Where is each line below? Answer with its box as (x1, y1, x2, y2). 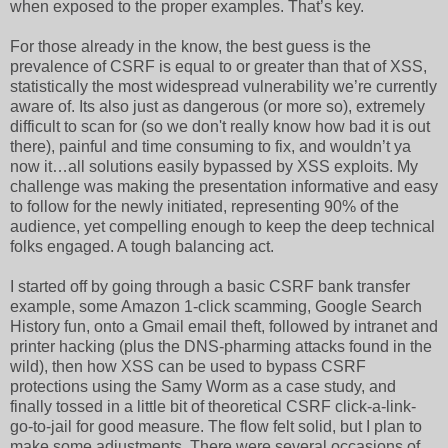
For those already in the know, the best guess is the (10, 37, 371, 55)
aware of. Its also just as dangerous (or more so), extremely (10, 97, 425, 115)
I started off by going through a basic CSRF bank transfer (10, 277, 410, 295)
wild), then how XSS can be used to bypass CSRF (10, 357, 366, 375)
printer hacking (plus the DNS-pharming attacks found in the (10, 337, 432, 355)
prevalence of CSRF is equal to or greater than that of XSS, (10, 57, 427, 75)
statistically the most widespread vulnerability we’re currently (10, 77, 437, 95)
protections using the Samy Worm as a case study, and (10, 377, 396, 395)
